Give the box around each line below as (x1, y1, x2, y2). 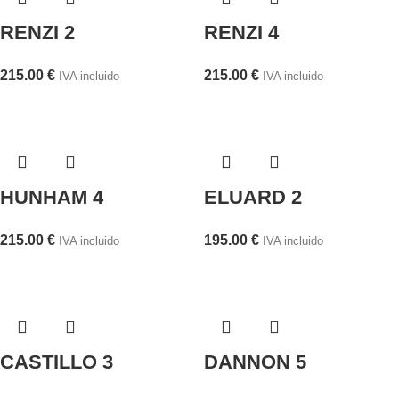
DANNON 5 (204, 351, 306, 373)
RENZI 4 (204, 21, 279, 44)
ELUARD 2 (204, 186, 302, 208)
